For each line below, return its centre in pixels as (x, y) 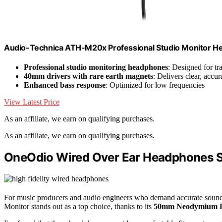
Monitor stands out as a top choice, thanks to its (79, 206)
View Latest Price (32, 102)
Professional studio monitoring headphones (96, 67)
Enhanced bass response (65, 85)
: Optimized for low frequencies (155, 85)
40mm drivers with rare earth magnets (88, 76)
